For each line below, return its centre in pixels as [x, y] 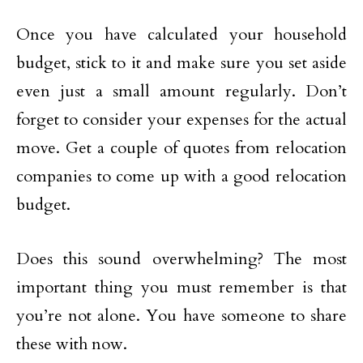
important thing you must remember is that [181, 287]
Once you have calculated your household [181, 34]
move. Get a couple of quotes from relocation [181, 148]
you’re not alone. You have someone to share [181, 316]
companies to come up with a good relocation [181, 176]
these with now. [72, 344]
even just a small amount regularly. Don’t [181, 91]
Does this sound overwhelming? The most [181, 259]
